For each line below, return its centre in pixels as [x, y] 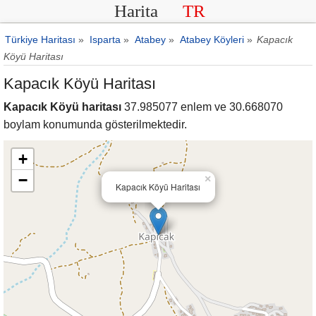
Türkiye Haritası [40, 39]
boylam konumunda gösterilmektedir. [95, 124]
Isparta [105, 39]
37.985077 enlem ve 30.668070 [202, 107]
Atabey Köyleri [212, 39]
